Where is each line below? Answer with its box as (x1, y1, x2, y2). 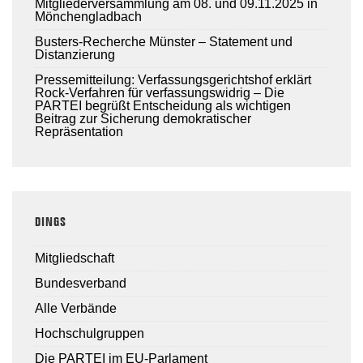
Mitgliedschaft (35, 250, 114, 265)
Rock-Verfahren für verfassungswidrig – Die (35, 86, 284, 100)
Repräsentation (35, 125, 123, 139)
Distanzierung (35, 48, 115, 62)
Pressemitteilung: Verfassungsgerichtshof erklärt (35, 73, 311, 88)
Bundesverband (35, 275, 126, 290)
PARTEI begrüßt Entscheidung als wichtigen (35, 99, 291, 113)
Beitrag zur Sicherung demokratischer (35, 112, 251, 126)
